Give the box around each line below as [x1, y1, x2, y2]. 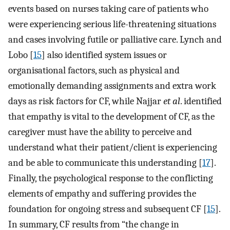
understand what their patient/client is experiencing [8, 141, 217, 153]
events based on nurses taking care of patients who [8, 3, 208, 14]
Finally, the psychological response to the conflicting [8, 172, 213, 184]
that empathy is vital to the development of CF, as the [8, 110, 215, 122]
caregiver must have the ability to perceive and [8, 126, 192, 138]
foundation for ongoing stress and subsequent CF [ [8, 203, 207, 215]
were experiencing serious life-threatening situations [8, 18, 216, 30]
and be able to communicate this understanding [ [8, 157, 202, 168]
